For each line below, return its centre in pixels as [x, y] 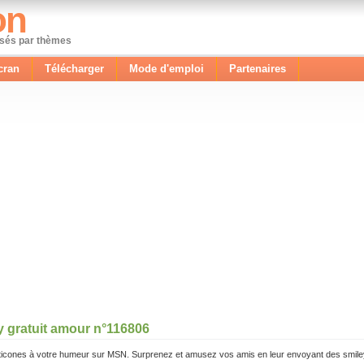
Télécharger [74, 69]
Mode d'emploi [167, 69]
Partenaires [258, 69]
